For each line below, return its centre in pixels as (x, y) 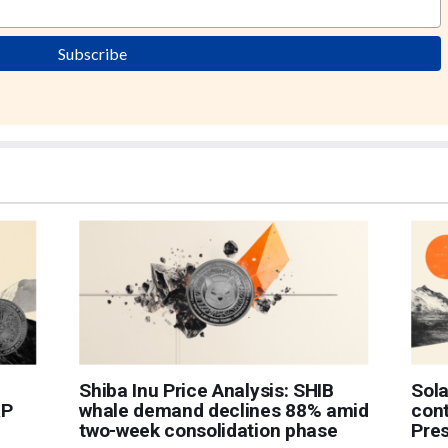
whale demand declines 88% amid (224, 410)
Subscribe (93, 54)
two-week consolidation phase (208, 430)
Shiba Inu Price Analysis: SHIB (206, 390)
